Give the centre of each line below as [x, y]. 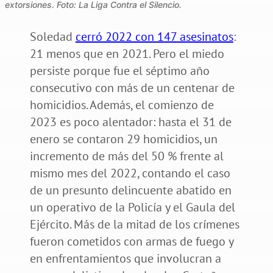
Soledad [52, 36]
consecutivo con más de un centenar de [132, 87]
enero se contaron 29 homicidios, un [123, 139]
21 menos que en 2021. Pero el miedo [127, 53]
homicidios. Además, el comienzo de [122, 105]
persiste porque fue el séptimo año [119, 70]
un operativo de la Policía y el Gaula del [132, 207]
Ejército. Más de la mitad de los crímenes [134, 224]
